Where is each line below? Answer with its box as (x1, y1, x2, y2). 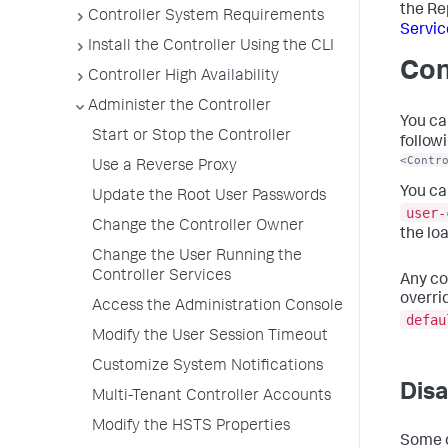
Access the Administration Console (92, 299, 343, 315)
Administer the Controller (88, 99, 271, 115)
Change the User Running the (92, 249, 302, 265)
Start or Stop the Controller (92, 129, 291, 145)
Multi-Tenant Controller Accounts (92, 389, 331, 405)
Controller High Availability (88, 69, 279, 85)
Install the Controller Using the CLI (88, 39, 334, 55)
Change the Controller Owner (92, 219, 304, 235)
